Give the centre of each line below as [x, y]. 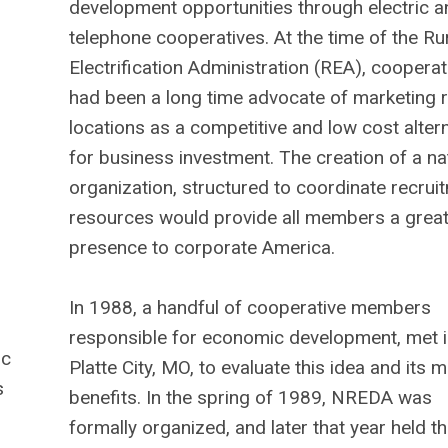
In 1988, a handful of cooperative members [249, 308]
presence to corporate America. [201, 248]
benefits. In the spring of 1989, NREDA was [250, 398]
